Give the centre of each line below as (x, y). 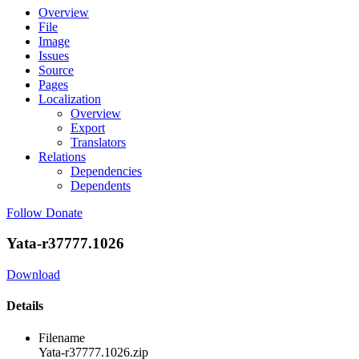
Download (33, 275)
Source (56, 70)
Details (25, 306)
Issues (54, 55)
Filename (62, 337)
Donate (64, 212)
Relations (62, 156)
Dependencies (106, 171)
